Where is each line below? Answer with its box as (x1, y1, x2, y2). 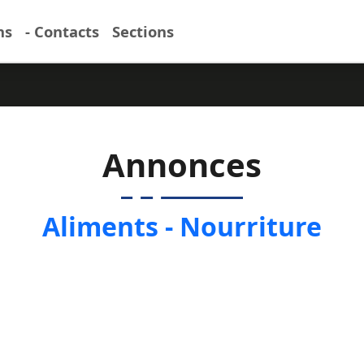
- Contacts (25, 20, 99, 41)
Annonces (102, 142, 262, 187)
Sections (112, 20, 174, 41)
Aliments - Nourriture (42, 209, 322, 244)
